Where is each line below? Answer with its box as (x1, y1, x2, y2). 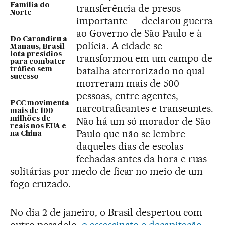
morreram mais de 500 (76, 77, 179, 90)
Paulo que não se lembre (76, 128, 185, 140)
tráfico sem (10, 66, 52, 73)
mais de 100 (10, 107, 53, 115)
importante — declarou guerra (76, 15, 213, 27)
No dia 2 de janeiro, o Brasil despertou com (10, 206, 203, 219)
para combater (10, 58, 66, 66)
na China (10, 130, 42, 138)
